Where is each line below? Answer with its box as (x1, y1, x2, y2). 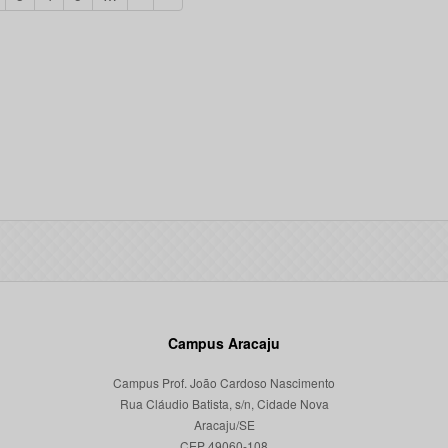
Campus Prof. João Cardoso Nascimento (113, 374, 335, 391)
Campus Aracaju (168, 333, 280, 353)
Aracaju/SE (193, 416, 255, 433)
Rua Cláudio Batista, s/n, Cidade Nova (119, 395, 329, 412)
